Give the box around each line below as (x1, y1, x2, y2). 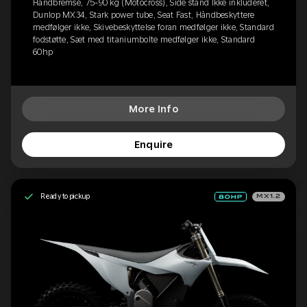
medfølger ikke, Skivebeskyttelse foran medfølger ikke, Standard (33, 22, 274, 32)
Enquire (134, 138, 173, 150)
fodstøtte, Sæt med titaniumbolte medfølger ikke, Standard (33, 34, 256, 45)
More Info (128, 103, 179, 114)
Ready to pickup (40, 192, 90, 201)
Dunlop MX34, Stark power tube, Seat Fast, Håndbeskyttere (33, 10, 255, 20)
